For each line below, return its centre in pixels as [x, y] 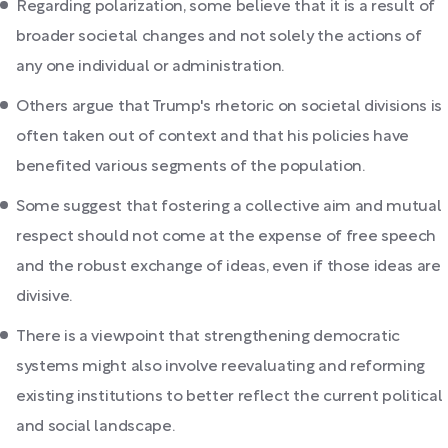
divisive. [44, 297]
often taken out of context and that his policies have [213, 137]
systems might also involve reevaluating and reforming [221, 367]
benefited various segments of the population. [190, 167]
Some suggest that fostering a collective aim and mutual [229, 207]
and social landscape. [95, 427]
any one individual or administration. [150, 67]
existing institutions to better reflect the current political [229, 397]
